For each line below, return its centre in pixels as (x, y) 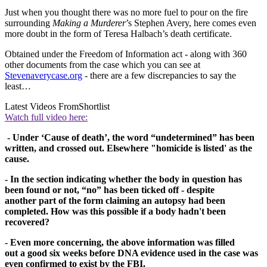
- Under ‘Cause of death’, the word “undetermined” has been (130, 137)
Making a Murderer (89, 23)
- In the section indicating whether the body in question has (123, 179)
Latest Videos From (42, 106)
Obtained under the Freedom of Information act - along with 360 (126, 54)
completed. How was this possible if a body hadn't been (115, 211)
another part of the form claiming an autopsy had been (115, 200)
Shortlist (94, 106)
